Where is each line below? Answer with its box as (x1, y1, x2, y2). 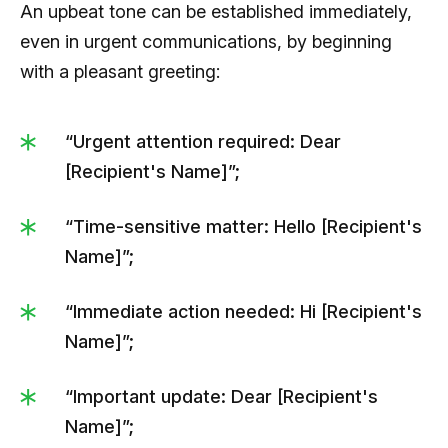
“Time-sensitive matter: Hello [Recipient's (65, 215, 422, 237)
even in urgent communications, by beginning (20, 30, 392, 52)
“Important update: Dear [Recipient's (65, 385, 378, 407)
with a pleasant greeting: (20, 60, 220, 82)
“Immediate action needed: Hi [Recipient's (65, 300, 422, 322)
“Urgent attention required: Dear (65, 130, 341, 152)
